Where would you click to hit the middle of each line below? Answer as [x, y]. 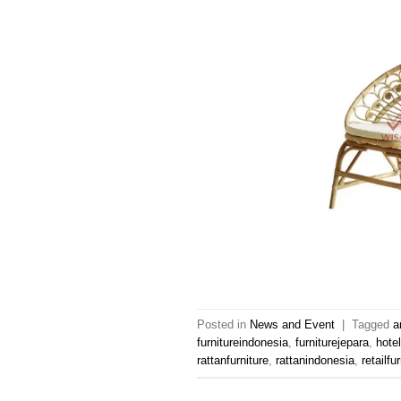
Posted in [224, 324]
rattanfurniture [233, 360]
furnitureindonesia [243, 342]
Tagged [373, 324]
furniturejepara [333, 342]
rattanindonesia [316, 360]
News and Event [293, 324]
